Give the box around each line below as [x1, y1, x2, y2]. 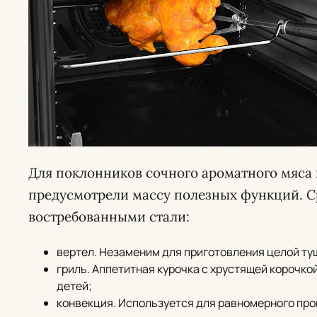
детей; [57, 278, 92, 294]
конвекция [57, 295, 113, 311]
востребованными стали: [28, 208, 190, 225]
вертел [57, 244, 94, 260]
